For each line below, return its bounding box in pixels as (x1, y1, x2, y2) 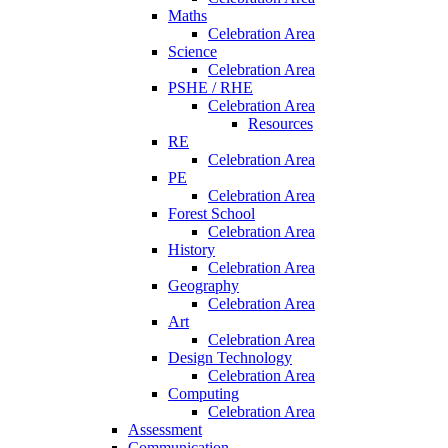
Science (168, 42, 217, 60)
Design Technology (168, 348, 292, 366)
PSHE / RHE (168, 78, 253, 96)
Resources (248, 114, 313, 132)
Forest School (168, 204, 255, 222)
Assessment (128, 420, 202, 438)
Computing (168, 384, 239, 402)
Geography (168, 276, 239, 294)
